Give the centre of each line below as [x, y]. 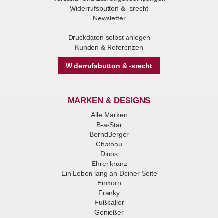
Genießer [109, 212]
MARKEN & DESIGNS [109, 100]
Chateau [109, 144]
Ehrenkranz [109, 163]
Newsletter [109, 18]
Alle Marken [109, 115]
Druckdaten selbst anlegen [109, 37]
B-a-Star [109, 125]
